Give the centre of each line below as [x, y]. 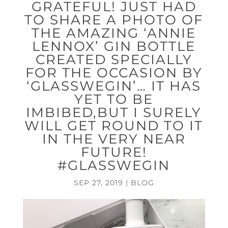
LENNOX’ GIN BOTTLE [114, 46]
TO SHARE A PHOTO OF [114, 20]
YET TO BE [114, 99]
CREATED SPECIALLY [114, 60]
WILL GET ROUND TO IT [114, 126]
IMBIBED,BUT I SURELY [114, 112]
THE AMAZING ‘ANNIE [114, 33]
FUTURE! [114, 152]
